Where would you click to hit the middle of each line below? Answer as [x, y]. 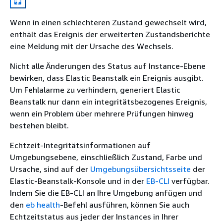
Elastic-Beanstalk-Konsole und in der [78, 181]
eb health [43, 204]
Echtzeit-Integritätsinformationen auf [80, 145]
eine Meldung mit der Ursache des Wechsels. [92, 46]
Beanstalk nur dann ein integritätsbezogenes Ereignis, [109, 101]
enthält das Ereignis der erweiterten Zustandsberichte [110, 34]
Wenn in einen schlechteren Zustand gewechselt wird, [108, 22]
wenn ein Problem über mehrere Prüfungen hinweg [102, 113]
